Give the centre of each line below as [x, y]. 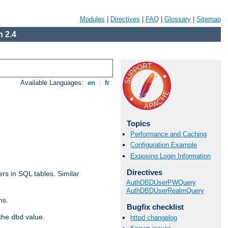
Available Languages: [53, 83]
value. [34, 217]
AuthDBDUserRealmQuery [165, 191]
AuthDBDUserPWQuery [161, 183]
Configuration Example [164, 145]
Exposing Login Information [170, 156]
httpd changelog [154, 218]
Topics [138, 123]
